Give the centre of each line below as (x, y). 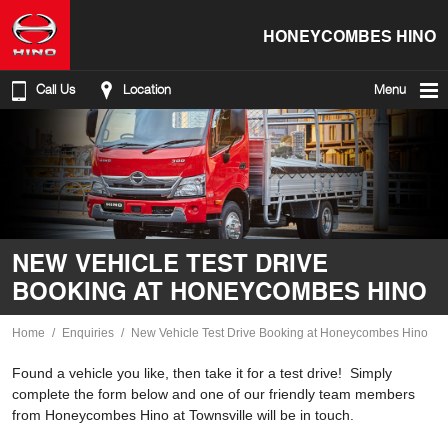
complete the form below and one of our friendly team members (213, 394)
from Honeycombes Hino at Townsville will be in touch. (183, 415)
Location (147, 89)
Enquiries (88, 333)
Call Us (55, 89)
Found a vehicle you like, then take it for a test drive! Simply (202, 373)
